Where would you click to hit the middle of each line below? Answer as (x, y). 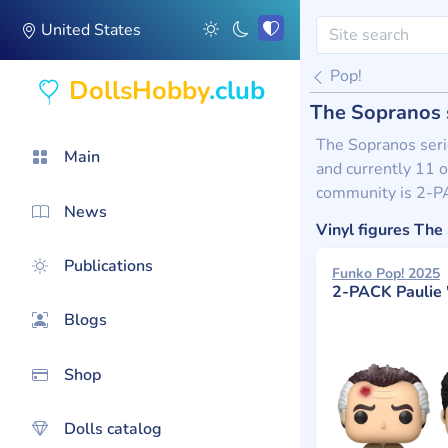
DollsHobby (138, 90)
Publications (108, 265)
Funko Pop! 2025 (386, 273)
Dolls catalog (113, 429)
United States (89, 30)
